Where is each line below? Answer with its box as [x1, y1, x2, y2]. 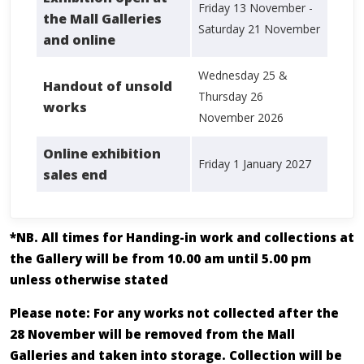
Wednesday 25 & [198, 67, 288, 84]
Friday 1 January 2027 [198, 156, 311, 172]
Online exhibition [43, 145, 161, 163]
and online [43, 31, 115, 50]
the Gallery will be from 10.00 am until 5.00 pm [10, 250, 311, 267]
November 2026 [198, 110, 284, 126]
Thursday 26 [198, 89, 263, 105]
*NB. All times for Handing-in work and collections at [10, 229, 354, 246]
